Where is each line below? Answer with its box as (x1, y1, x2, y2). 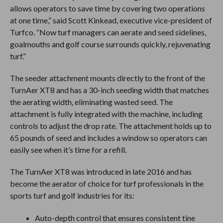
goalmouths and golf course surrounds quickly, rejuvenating (9, 39, 211, 49)
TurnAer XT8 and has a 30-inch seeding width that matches (9, 85, 209, 95)
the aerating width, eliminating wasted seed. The (9, 97, 173, 107)
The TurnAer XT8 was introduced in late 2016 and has (9, 166, 192, 176)
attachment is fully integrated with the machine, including (9, 109, 203, 118)
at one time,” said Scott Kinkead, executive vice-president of (9, 15, 212, 25)
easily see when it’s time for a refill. (9, 144, 126, 154)
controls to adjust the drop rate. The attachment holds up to (9, 120, 212, 130)
